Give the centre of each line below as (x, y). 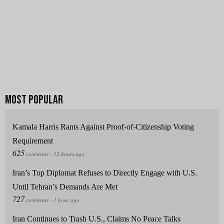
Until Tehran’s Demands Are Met (65, 187)
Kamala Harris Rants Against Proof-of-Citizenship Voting (103, 127)
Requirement (33, 141)
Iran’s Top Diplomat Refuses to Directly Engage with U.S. (105, 173)
